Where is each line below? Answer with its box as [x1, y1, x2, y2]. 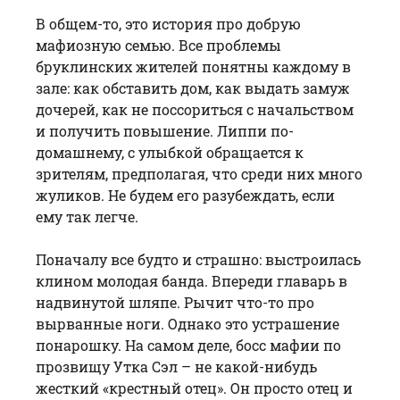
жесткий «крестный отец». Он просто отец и [36, 378, 353, 397]
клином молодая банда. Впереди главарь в [36, 271, 347, 290]
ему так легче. [36, 206, 138, 226]
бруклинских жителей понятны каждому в [36, 56, 351, 76]
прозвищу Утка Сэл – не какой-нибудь [36, 356, 317, 376]
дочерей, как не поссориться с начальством [36, 99, 354, 119]
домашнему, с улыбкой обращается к [36, 142, 304, 162]
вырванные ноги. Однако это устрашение [36, 313, 339, 333]
